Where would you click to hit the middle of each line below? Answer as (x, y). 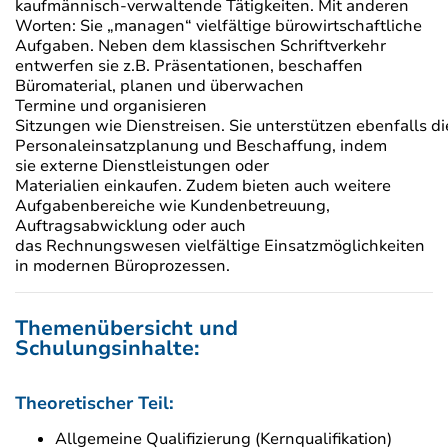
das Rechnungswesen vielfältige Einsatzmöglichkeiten (220, 246)
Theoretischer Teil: (97, 403)
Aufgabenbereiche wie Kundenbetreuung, (172, 206)
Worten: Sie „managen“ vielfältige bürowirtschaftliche (218, 26)
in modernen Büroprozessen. (124, 266)
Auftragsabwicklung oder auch (130, 226)
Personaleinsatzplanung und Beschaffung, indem (201, 146)
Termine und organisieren (111, 106)
